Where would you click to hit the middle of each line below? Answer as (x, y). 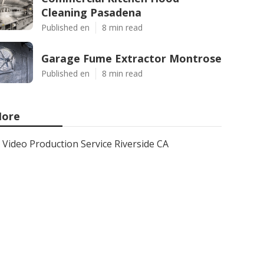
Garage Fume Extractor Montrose (131, 58)
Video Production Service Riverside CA (85, 144)
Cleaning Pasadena (91, 12)
